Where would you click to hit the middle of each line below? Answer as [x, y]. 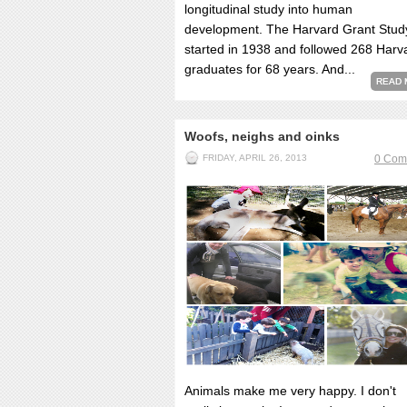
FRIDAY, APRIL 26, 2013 [255, 158]
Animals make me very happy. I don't [290, 391]
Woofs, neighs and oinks [262, 136]
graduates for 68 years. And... [270, 69]
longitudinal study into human [268, 9]
